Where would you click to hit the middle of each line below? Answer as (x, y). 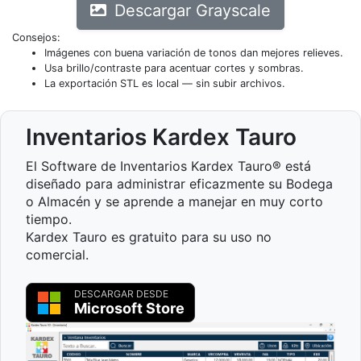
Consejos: (36, 37)
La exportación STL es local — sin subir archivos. (165, 83)
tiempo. (49, 219)
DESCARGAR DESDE (121, 294)
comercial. (57, 255)
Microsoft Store (129, 308)
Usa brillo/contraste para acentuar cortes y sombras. (174, 68)
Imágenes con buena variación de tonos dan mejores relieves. (194, 53)
